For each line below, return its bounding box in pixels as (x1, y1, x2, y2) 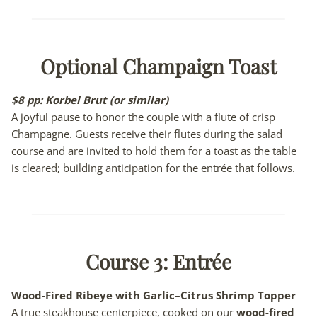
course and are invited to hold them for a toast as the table (11, 143, 296, 158)
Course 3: (86, 248, 173, 275)
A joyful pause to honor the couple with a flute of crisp (11, 109, 275, 124)
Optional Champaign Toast (40, 52, 277, 79)
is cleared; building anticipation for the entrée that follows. (11, 160, 295, 175)
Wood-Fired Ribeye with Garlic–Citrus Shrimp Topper (11, 287, 296, 302)
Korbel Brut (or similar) (45, 92, 168, 107)
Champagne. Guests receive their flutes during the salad (11, 126, 282, 141)
